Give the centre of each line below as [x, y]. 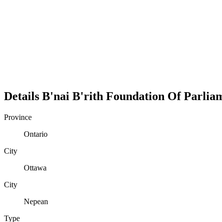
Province [18, 117]
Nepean [36, 201]
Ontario [36, 134]
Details [23, 96]
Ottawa [35, 167]
